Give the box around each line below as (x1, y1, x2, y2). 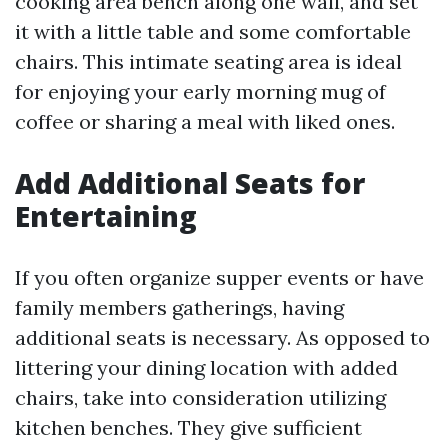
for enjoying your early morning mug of (15, 79, 386, 105)
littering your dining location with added (15, 355, 398, 381)
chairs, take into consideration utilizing (15, 385, 386, 411)
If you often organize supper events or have (15, 265, 424, 291)
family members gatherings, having (15, 295, 344, 321)
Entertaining (15, 197, 197, 236)
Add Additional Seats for (15, 164, 365, 203)
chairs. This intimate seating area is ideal (15, 49, 402, 75)
